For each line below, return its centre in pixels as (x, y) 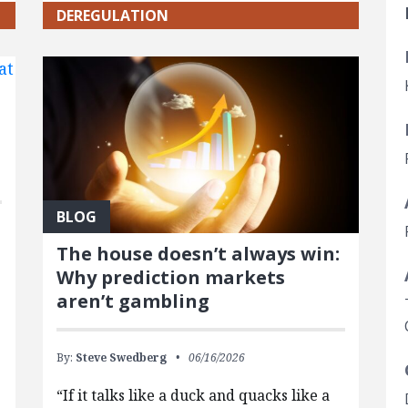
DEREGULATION (112, 15)
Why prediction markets (170, 278)
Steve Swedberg (121, 358)
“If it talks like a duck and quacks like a (193, 396)
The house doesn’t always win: (198, 254)
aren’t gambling (133, 301)
